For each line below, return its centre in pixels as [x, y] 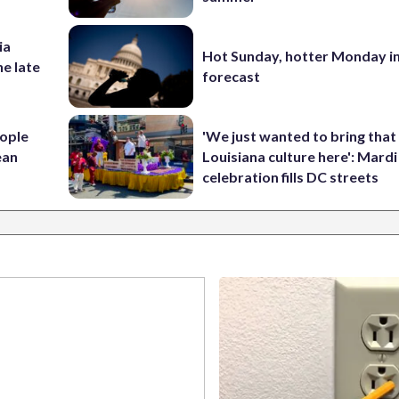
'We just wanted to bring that [300, 136]
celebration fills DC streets [291, 177]
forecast [232, 77]
